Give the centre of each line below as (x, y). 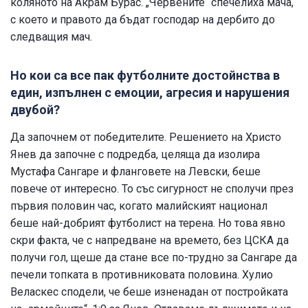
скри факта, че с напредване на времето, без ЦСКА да (150, 240)
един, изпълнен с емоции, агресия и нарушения (150, 92)
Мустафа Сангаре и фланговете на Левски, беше (135, 171)
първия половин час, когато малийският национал (139, 206)
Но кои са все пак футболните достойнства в (145, 75)
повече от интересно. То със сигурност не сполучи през (152, 188)
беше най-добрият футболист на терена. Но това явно (148, 223)
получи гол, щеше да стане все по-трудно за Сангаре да (154, 257)
